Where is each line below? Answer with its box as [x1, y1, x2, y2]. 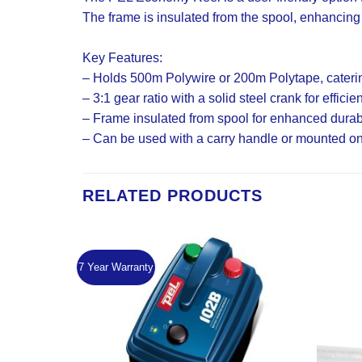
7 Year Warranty [78, 261, 154, 273]
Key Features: [82, 51, 162, 65]
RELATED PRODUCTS [82, 187, 263, 204]
